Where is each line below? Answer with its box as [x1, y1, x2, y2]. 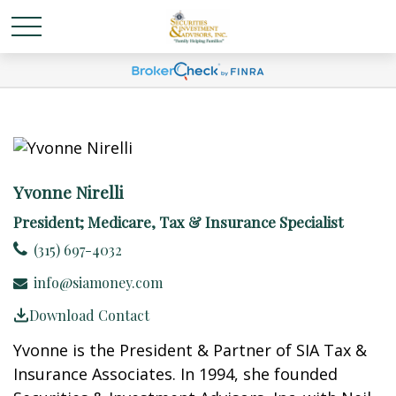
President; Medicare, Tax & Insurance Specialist [13, 212, 343, 232]
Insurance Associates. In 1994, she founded [13, 363, 338, 385]
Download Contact [29, 306, 149, 324]
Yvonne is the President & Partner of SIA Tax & [13, 339, 367, 361]
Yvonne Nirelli [13, 180, 124, 203]
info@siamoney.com [34, 273, 163, 292]
